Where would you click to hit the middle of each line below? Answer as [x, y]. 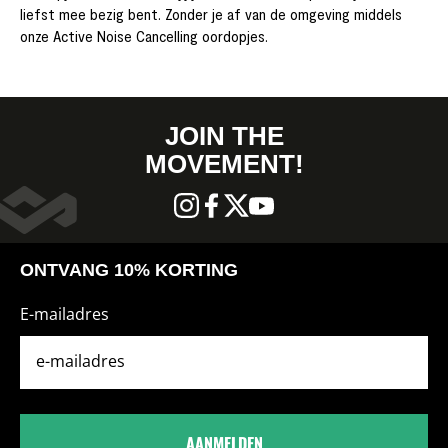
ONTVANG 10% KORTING [129, 269]
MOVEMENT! [224, 163]
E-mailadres [64, 313]
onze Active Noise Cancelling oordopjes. [144, 35]
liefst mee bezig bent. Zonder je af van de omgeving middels [211, 13]
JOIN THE [224, 135]
